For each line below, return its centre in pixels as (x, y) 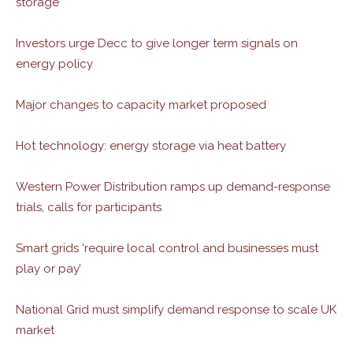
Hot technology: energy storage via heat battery (151, 146)
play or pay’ (48, 269)
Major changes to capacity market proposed (141, 105)
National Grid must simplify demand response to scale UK (176, 310)
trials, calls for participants (89, 207)
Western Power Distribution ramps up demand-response (173, 187)
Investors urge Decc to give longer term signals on (157, 43)
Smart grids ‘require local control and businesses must (167, 248)
